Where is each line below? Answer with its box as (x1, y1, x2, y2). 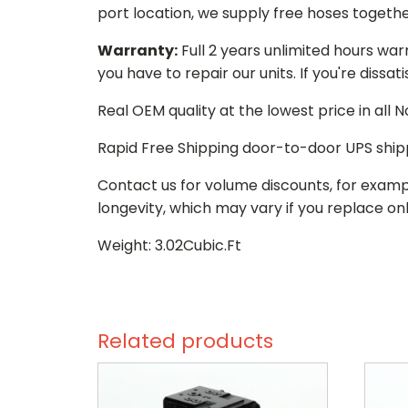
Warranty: (97, 40, 178, 61)
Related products (97, 327, 273, 355)
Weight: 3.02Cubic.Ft (97, 235, 241, 256)
